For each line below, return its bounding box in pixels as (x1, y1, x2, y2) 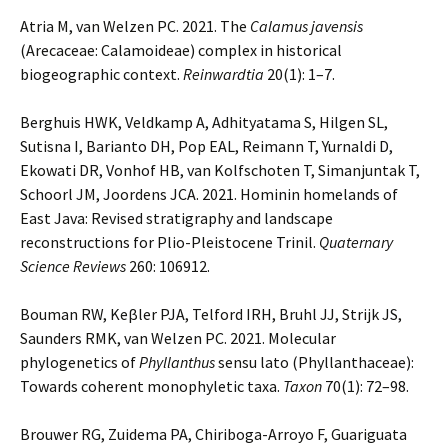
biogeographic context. (20, 64, 183, 84)
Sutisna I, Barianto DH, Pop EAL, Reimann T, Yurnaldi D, (20, 136, 393, 156)
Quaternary (319, 232, 393, 252)
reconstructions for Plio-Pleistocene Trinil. (20, 232, 319, 252)
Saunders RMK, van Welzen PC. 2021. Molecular (20, 328, 336, 348)
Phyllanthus (139, 352, 215, 372)
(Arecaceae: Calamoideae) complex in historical (20, 40, 342, 60)
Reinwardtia (183, 64, 264, 84)
